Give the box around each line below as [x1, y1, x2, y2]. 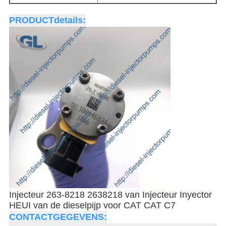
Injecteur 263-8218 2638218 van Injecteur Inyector [9, 190, 212, 200]
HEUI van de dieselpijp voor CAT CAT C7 [9, 200, 176, 211]
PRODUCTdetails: [9, 15, 86, 26]
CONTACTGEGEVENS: [9, 212, 107, 222]
